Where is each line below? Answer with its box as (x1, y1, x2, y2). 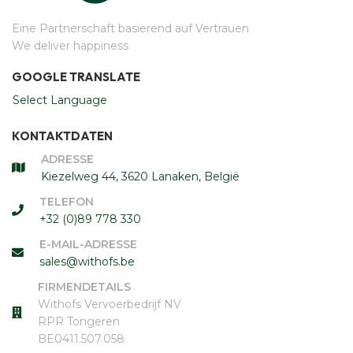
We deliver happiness (12, 38, 128, 53)
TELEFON (39, 194, 94, 209)
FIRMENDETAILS (38, 279, 131, 294)
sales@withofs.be (39, 254, 135, 269)
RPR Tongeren (38, 314, 120, 329)
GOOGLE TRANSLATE (12, 69, 140, 84)
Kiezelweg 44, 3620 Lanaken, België (41, 169, 240, 184)
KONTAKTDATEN (12, 128, 113, 143)
